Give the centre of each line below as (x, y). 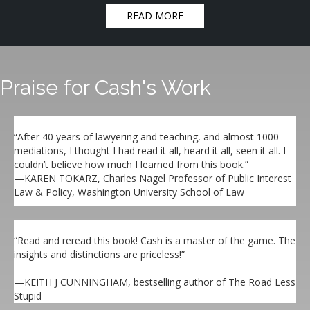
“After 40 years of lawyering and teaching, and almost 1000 (146, 136)
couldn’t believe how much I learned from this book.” (131, 164)
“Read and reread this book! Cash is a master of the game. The (155, 240)
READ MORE (155, 15)
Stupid (28, 295)
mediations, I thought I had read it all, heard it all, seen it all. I (150, 150)
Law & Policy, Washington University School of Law (129, 192)
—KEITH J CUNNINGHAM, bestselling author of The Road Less (155, 282)
